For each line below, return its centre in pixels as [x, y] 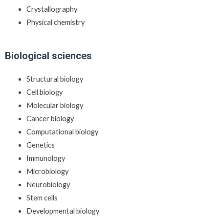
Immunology [45, 158]
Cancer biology [50, 119]
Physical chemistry [55, 22]
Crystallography [52, 9]
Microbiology [47, 172]
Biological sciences [48, 56]
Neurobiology [48, 185]
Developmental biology [63, 211]
